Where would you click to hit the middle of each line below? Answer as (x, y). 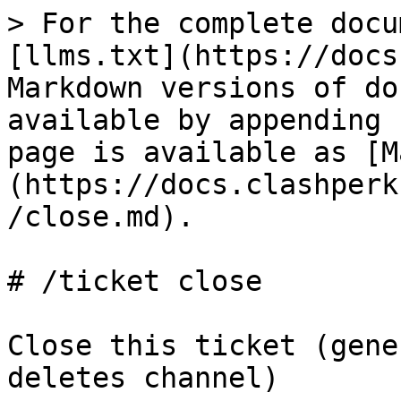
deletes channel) (143, 378)
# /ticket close (135, 281)
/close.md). (101, 217)
